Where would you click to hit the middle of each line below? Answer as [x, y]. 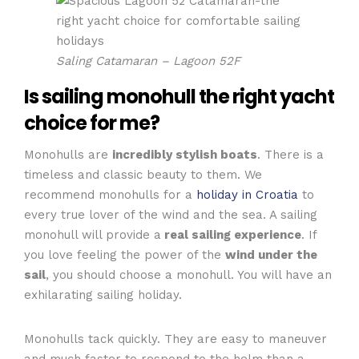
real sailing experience [231, 234]
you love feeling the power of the [125, 254]
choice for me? [92, 123]
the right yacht [265, 97]
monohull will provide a [93, 234]
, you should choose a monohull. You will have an [189, 274]
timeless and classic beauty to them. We [143, 174]
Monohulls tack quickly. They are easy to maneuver [175, 339]
